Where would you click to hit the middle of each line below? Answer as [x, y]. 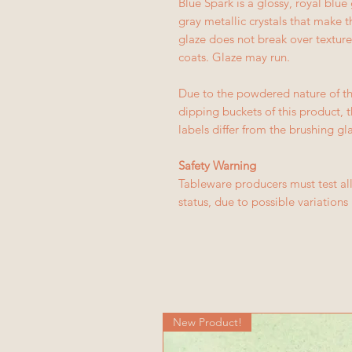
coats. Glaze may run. [234, 57]
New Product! [207, 322]
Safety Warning [217, 165]
